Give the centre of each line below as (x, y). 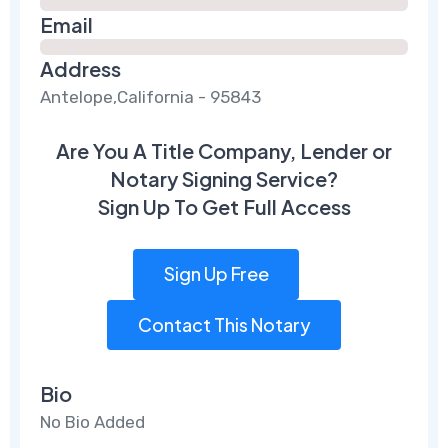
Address (81, 68)
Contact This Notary (224, 324)
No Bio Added (93, 422)
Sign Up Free (216, 274)
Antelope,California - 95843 (151, 96)
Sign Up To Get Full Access (224, 206)
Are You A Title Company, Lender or (224, 150)
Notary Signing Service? (224, 178)
